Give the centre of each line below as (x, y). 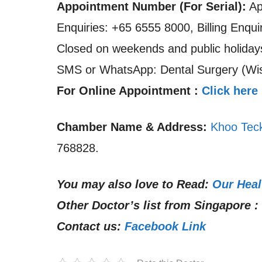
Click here (230, 91)
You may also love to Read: (133, 184)
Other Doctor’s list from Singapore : (158, 205)
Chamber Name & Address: (132, 127)
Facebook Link (165, 226)
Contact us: (89, 226)
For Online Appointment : (129, 91)
